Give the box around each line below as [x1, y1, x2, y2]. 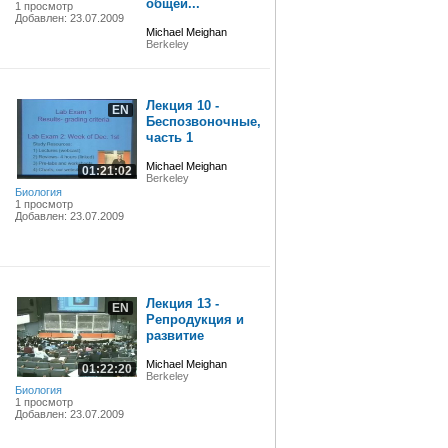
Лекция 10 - [145, 98, 219, 113]
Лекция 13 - [145, 296, 219, 311]
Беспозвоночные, [145, 114, 261, 129]
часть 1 [145, 130, 193, 145]
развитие [145, 328, 204, 343]
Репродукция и [145, 312, 244, 327]
